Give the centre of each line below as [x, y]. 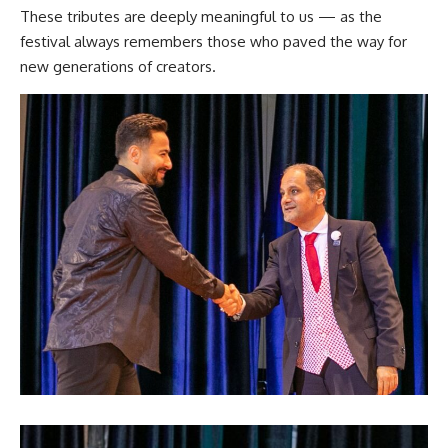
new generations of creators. [118, 66]
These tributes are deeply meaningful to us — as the [201, 16]
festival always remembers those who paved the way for [213, 41]
